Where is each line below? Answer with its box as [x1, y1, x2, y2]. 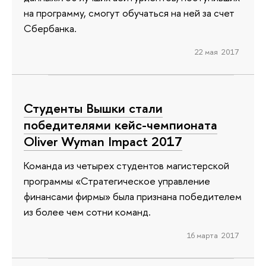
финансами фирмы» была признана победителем [24, 189, 242, 203]
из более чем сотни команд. [24, 204, 151, 218]
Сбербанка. [24, 21, 77, 35]
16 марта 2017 [186, 230, 239, 241]
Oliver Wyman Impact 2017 [24, 132, 182, 151]
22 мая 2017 [194, 46, 239, 57]
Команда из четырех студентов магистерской [24, 158, 229, 172]
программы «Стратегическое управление [24, 173, 210, 188]
